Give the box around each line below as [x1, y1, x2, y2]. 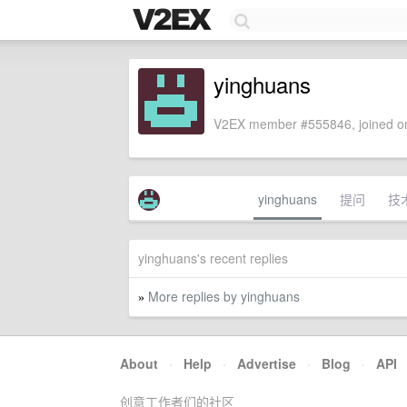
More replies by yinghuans [148, 287, 300, 305]
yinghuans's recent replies [138, 249, 288, 267]
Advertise [237, 354, 296, 372]
